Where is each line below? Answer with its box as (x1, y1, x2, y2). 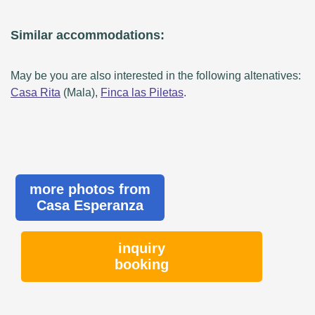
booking (115, 257, 169, 273)
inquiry (118, 240, 166, 257)
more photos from (30, 181, 151, 198)
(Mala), (60, 86, 101, 99)
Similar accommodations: (11, 28, 165, 43)
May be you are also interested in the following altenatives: (11, 70, 301, 82)
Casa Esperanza (37, 198, 144, 214)
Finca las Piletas (101, 86, 184, 99)
